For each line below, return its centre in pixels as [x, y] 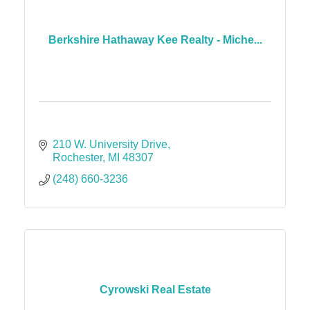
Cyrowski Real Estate [155, 290]
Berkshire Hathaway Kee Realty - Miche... [155, 40]
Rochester [77, 157]
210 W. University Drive [110, 144]
